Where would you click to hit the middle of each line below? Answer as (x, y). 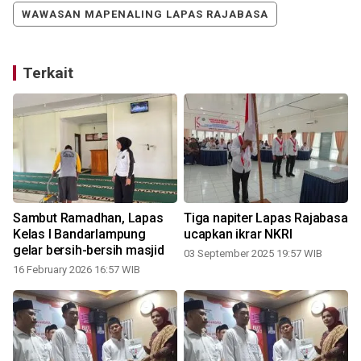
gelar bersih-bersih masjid (89, 251)
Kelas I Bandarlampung (79, 234)
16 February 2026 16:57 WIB (77, 270)
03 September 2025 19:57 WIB (253, 254)
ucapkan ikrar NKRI (238, 234)
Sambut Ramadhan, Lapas (88, 218)
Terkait (48, 73)
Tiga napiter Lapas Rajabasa (266, 218)
